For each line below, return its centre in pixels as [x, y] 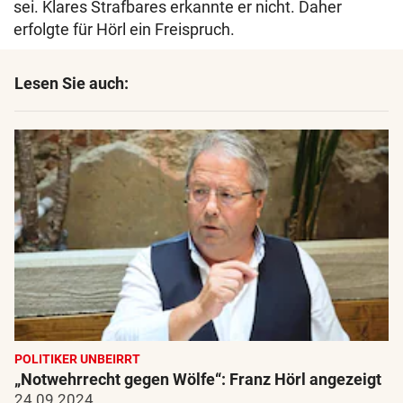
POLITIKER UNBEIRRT [77, 358]
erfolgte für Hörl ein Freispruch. [124, 30]
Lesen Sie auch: [72, 84]
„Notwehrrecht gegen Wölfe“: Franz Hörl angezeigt [198, 379]
